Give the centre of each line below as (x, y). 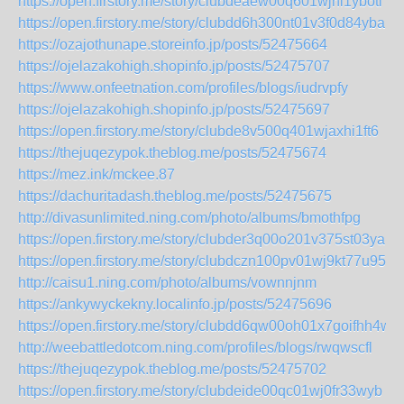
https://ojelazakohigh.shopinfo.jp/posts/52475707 (174, 66)
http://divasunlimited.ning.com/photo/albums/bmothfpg (189, 218)
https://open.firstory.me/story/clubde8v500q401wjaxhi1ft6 (198, 131)
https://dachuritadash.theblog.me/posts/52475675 (175, 196)
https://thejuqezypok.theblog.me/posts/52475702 (172, 369)
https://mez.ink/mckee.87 (96, 174)
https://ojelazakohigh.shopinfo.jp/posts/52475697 (174, 110)
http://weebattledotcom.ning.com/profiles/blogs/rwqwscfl (195, 348)
